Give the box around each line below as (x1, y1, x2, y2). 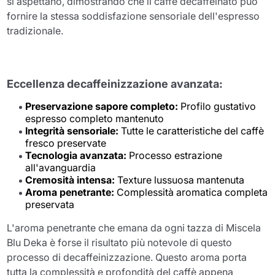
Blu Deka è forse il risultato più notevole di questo (7, 236, 233, 249)
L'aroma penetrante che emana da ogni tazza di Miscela (7, 221, 261, 234)
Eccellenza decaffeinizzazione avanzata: (7, 77, 223, 90)
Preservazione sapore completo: (25, 99, 179, 112)
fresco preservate (25, 136, 107, 149)
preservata (25, 198, 75, 211)
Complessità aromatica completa (114, 185, 268, 198)
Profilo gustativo (178, 99, 257, 112)
